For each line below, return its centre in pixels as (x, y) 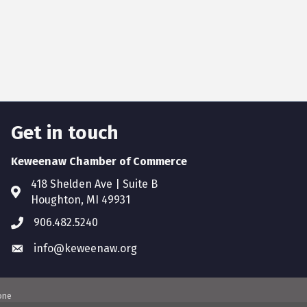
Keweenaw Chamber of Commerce (99, 162)
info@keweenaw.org (85, 249)
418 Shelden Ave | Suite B (94, 184)
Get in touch (64, 133)
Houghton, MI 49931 (80, 200)
